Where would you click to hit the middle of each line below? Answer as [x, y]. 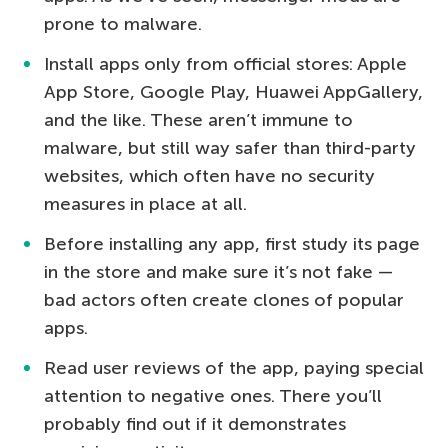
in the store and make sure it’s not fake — [218, 272]
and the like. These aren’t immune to [198, 120]
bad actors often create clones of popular [224, 300]
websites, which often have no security [209, 176]
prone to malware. [123, 24]
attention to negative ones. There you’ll [213, 396]
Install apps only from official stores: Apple [225, 64]
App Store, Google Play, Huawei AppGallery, [233, 92]
